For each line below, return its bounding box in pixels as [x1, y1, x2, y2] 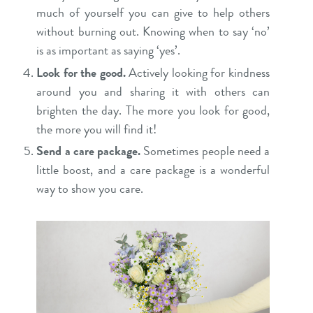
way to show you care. [36, 180, 144, 198]
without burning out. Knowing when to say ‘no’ [36, 22, 270, 41]
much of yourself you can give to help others [36, 3, 270, 22]
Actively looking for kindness [125, 63, 270, 82]
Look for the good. [36, 63, 126, 82]
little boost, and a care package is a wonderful [36, 161, 270, 179]
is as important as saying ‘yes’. [36, 41, 181, 59]
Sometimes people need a [143, 142, 270, 160]
